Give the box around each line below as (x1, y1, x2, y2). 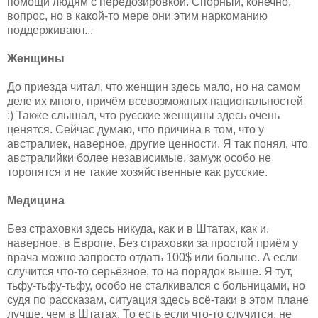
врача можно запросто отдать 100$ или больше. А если (7, 251, 298, 263)
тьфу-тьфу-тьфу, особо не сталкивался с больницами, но (7, 279, 305, 292)
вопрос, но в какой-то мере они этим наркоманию (7, 9, 268, 22)
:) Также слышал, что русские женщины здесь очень (7, 109, 280, 121)
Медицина (7, 194, 65, 207)
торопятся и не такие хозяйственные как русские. (7, 165, 268, 178)
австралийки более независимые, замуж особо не (7, 151, 271, 164)
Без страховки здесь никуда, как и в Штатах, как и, (7, 222, 269, 235)
